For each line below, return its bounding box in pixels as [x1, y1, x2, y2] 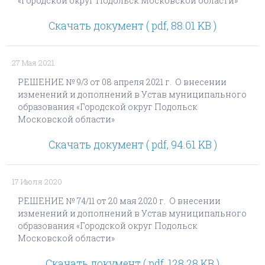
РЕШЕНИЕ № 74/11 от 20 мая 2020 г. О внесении [18, 195, 221, 206]
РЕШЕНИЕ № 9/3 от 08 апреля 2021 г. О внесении [18, 76, 227, 88]
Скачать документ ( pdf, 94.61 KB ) [48, 138, 217, 151]
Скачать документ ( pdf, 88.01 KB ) [49, 19, 216, 33]
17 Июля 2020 [12, 176, 62, 187]
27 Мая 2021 [12, 57, 54, 68]
